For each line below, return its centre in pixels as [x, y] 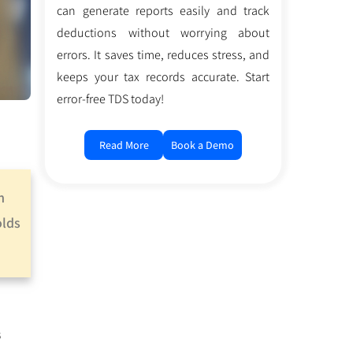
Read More [124, 145]
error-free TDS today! [111, 98]
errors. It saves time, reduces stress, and [163, 54]
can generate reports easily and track [163, 10]
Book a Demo [203, 145]
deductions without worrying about [163, 32]
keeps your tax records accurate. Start [163, 76]
